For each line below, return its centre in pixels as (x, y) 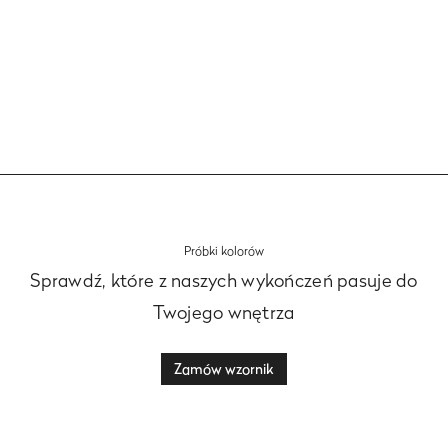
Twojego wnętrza (224, 312)
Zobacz (224, 23)
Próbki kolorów (224, 250)
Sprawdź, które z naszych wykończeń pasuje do (224, 280)
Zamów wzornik (224, 368)
